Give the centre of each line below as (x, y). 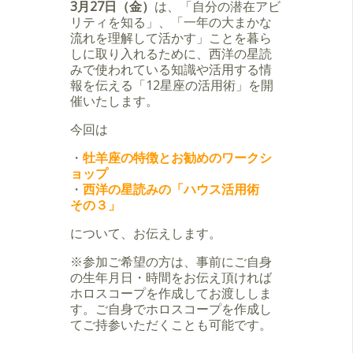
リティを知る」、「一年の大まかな (171, 22)
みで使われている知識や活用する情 (171, 70)
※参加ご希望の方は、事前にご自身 (171, 262)
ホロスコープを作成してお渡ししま (171, 294)
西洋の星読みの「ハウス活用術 (177, 190)
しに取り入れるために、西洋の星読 (171, 54)
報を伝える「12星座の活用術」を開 (172, 85)
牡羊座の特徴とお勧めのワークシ (177, 158)
